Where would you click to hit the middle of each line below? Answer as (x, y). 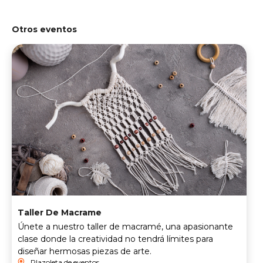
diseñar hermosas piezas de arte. (85, 252)
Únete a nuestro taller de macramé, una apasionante (125, 227)
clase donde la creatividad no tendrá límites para (115, 239)
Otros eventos (44, 30)
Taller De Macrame (60, 213)
